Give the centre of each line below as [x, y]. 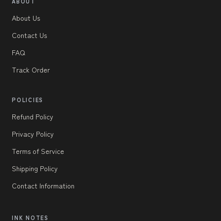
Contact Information [43, 186]
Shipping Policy [35, 168]
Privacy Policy [33, 134]
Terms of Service [38, 151]
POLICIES [28, 100]
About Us [26, 18]
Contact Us [29, 35]
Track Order [31, 70]
